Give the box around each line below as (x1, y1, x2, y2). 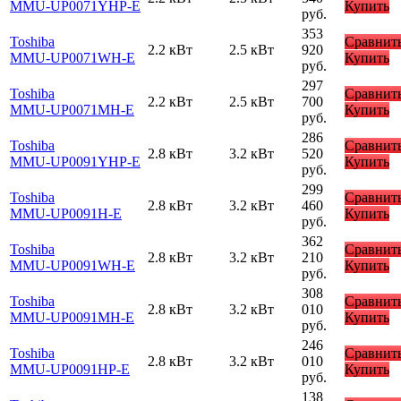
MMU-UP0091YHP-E (10, 153, 141, 169)
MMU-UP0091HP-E (10, 361, 130, 377)
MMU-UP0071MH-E (10, 101, 134, 117)
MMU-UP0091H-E (10, 205, 122, 221)
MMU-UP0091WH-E (10, 257, 135, 273)
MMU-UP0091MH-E (10, 309, 134, 325)
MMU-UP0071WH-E (10, 49, 135, 65)
